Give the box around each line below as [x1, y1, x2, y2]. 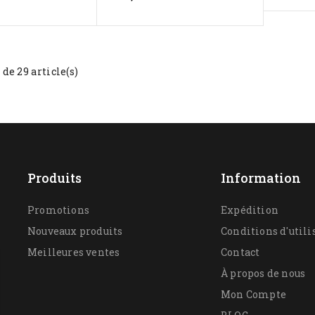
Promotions [27, 202, 89, 217]
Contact [221, 245, 260, 259]
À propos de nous [221, 266, 306, 280]
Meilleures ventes [27, 245, 120, 259]
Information [221, 169, 301, 186]
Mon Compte [221, 287, 286, 301]
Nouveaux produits [27, 224, 123, 238]
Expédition [221, 202, 278, 217]
